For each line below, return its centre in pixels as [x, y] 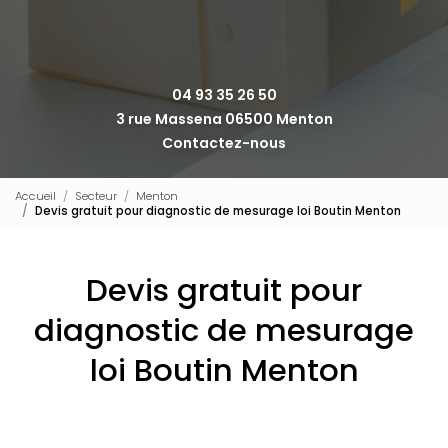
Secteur [96, 195]
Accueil [35, 195]
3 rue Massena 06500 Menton [224, 118]
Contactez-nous [224, 142]
